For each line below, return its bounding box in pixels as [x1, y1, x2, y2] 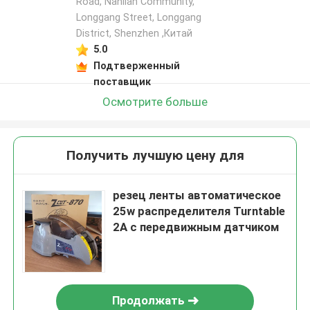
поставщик [93, 75, 151, 87]
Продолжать [111, 293, 185, 308]
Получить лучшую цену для [66, 147, 244, 164]
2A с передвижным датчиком [113, 220, 280, 235]
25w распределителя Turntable [113, 204, 286, 219]
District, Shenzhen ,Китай [75, 28, 192, 39]
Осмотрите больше [102, 94, 208, 109]
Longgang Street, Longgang [75, 12, 201, 24]
